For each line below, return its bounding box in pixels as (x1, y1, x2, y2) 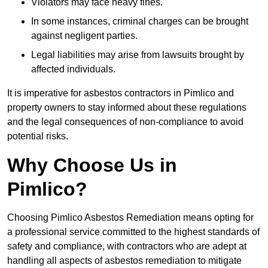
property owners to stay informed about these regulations (7, 102, 246, 112)
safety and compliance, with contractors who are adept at (7, 240, 246, 251)
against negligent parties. (31, 30, 138, 41)
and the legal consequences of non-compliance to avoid (7, 116, 243, 127)
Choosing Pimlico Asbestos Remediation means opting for (7, 212, 254, 223)
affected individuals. (31, 63, 115, 74)
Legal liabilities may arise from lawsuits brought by (31, 49, 244, 60)
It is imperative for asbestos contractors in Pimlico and (7, 87, 234, 98)
